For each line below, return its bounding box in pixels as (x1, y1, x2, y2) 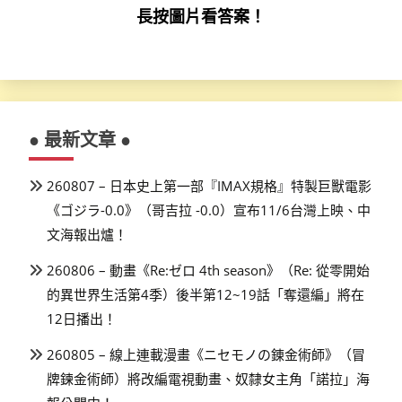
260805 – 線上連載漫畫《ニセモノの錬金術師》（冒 (47, 345, 365, 363)
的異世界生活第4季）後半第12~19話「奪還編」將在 (47, 284, 364, 303)
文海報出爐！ (47, 225, 127, 244)
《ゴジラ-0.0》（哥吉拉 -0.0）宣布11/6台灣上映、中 (47, 201, 371, 220)
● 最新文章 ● (29, 127, 131, 153)
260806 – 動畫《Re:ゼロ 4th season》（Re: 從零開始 (47, 260, 370, 279)
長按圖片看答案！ (136, 5, 266, 28)
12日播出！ (47, 309, 117, 328)
